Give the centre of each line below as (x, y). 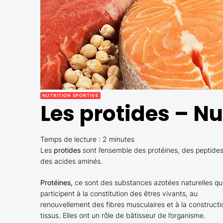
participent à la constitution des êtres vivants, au (119, 193)
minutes (121, 139)
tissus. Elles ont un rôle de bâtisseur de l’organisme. (123, 215)
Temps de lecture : (71, 139)
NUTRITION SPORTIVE (70, 95)
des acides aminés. (71, 161)
